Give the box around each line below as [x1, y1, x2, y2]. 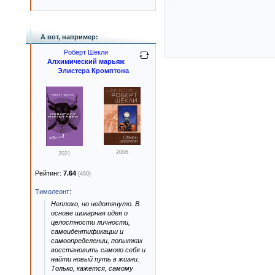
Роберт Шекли [64, 48, 108, 56]
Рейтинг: [35, 169, 63, 177]
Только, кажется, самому [51, 265, 133, 272]
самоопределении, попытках [51, 237, 143, 244]
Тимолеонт [35, 188, 69, 195]
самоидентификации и [51, 228, 123, 235]
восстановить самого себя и [51, 246, 145, 254]
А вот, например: [41, 33, 98, 41]
